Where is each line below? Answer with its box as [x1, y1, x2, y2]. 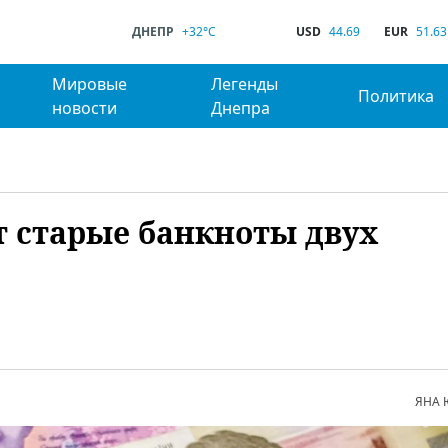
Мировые [51, 73, 127, 95]
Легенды [211, 73, 279, 95]
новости [51, 97, 117, 119]
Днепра [211, 97, 271, 119]
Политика [358, 85, 435, 107]
